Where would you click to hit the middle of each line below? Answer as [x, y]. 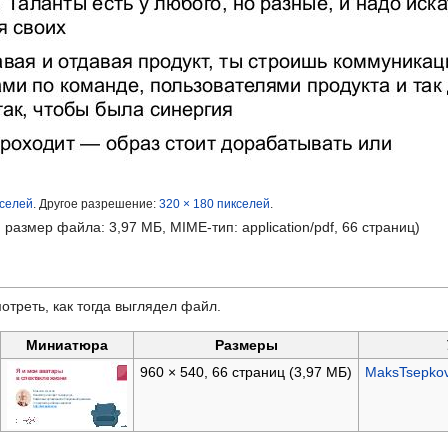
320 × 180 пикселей [214, 204]
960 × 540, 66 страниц [214, 372]
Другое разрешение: [99, 204]
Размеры [246, 345]
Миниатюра [67, 345]
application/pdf [288, 227]
